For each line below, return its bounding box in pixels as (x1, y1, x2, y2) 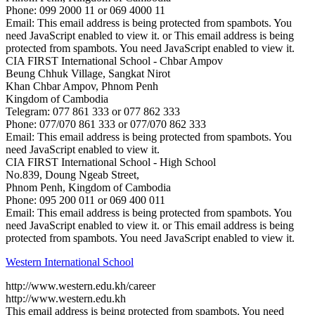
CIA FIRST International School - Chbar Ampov (6, 54, 223, 67)
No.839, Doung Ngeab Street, (6, 168, 139, 181)
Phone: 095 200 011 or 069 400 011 (6, 193, 165, 206)
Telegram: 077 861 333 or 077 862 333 (6, 105, 180, 117)
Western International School (6, 255, 134, 268)
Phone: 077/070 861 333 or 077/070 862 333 (6, 117, 206, 130)
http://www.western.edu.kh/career (6, 279, 155, 292)
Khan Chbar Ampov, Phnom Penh (6, 79, 158, 92)
